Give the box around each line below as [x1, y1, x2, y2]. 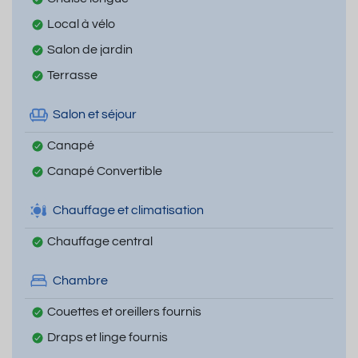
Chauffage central [47, 234, 153, 248]
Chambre [53, 274, 108, 288]
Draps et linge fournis [47, 330, 168, 344]
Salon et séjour [53, 108, 137, 121]
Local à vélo [47, 17, 115, 30]
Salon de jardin [47, 42, 133, 56]
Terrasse [47, 68, 97, 82]
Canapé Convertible [47, 164, 162, 177]
